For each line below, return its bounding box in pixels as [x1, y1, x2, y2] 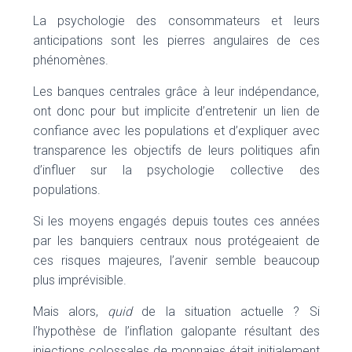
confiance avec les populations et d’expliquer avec [32, 123, 320, 138]
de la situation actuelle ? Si [132, 304, 320, 319]
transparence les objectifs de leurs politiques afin [32, 143, 320, 158]
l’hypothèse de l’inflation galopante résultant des [32, 324, 320, 339]
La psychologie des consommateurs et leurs [32, 13, 320, 28]
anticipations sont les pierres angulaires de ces [32, 33, 320, 48]
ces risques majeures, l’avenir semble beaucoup [32, 253, 320, 268]
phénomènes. [32, 53, 108, 68]
